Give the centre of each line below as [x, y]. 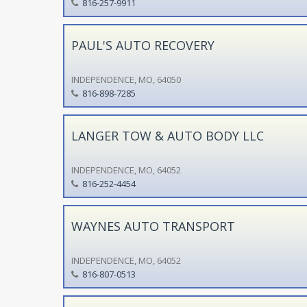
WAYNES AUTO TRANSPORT [153, 226]
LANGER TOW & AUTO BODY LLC [167, 135]
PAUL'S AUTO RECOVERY [143, 45]
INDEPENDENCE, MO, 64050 [126, 79]
